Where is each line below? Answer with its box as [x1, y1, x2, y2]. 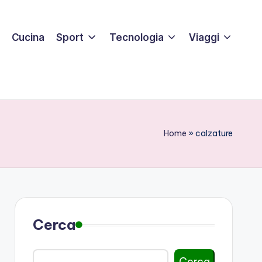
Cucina [12, 31, 45, 43]
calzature [195, 128, 233, 139]
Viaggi [188, 31, 219, 43]
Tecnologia [109, 31, 164, 43]
